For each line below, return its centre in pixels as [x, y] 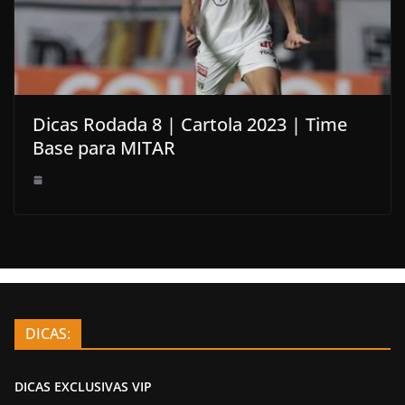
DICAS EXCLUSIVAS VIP [83, 387]
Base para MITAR [104, 148]
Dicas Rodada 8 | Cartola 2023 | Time [190, 125]
